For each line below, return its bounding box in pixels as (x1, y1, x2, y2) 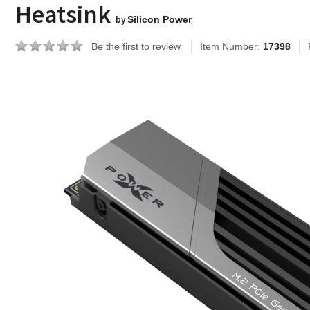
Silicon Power (127, 14, 192, 25)
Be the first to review (91, 41, 181, 52)
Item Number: (200, 41, 263, 52)
